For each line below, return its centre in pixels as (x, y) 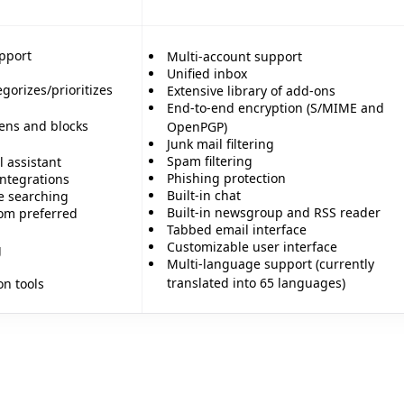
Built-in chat (204, 195)
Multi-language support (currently (271, 263)
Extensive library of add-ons (251, 90)
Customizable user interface (252, 246)
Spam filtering (210, 161)
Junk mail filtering (220, 143)
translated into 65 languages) (256, 282)
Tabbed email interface (237, 229)
